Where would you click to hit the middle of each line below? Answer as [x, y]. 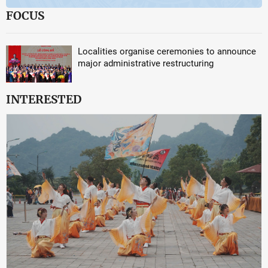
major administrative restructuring [146, 63]
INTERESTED [44, 99]
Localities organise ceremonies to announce [167, 51]
